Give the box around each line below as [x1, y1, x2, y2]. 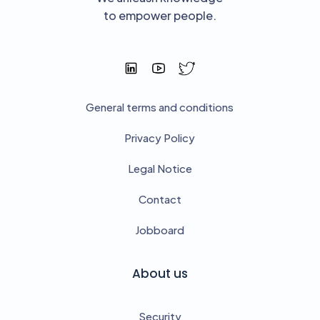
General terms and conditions [86, 99, 234, 114]
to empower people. [103, 8, 216, 24]
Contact [138, 191, 181, 206]
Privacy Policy [124, 130, 196, 144]
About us [131, 264, 188, 282]
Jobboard [135, 222, 185, 236]
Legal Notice [127, 161, 192, 175]
